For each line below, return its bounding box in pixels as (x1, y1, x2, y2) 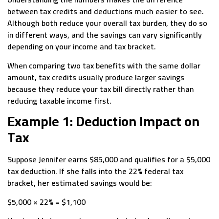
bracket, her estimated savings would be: (7, 175, 152, 191)
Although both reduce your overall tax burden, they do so (7, 16, 207, 31)
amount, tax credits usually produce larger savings (7, 69, 184, 85)
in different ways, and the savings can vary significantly (7, 27, 202, 43)
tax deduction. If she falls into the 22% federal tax (7, 164, 183, 179)
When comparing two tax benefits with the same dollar (7, 58, 200, 73)
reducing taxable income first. (7, 93, 111, 108)
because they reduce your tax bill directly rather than (7, 81, 194, 96)
